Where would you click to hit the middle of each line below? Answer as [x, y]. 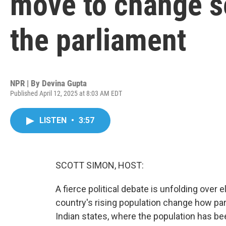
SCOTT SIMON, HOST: [100, 165]
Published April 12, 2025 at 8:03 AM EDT [66, 93]
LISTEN [54, 120]
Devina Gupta [64, 83]
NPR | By [26, 83]
